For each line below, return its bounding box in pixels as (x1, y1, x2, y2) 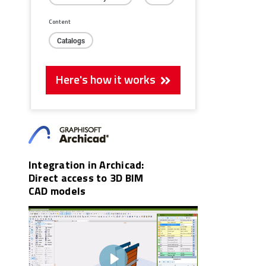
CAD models (28, 183, 86, 199)
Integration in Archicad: (28, 157, 144, 173)
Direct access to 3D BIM (28, 170, 144, 186)
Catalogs (57, 36, 85, 46)
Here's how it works (55, 71, 161, 88)
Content (49, 17, 71, 26)
